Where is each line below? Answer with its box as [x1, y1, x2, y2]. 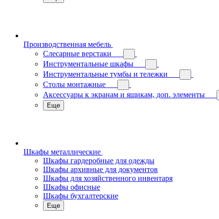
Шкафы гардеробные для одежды [43, 156, 154, 165]
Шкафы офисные [43, 183, 100, 191]
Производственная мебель [23, 40, 111, 48]
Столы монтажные [43, 80, 106, 88]
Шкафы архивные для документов [43, 165, 158, 174]
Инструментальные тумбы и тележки [43, 70, 168, 78]
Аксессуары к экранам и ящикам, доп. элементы [43, 90, 205, 99]
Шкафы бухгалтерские [43, 192, 118, 200]
